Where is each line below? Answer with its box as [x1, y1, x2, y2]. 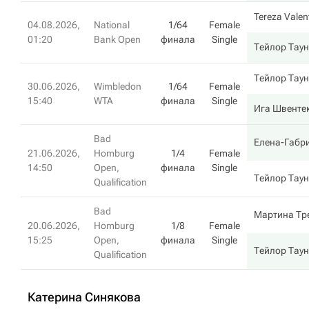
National [94, 19, 130, 30]
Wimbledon [94, 81, 141, 92]
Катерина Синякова [28, 290, 141, 304]
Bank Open [94, 34, 141, 45]
